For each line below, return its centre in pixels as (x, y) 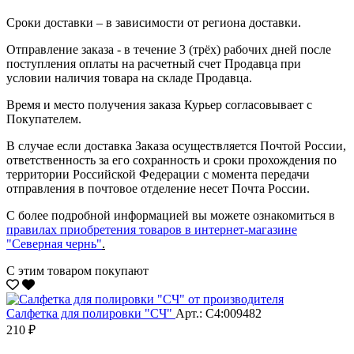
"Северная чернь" (54, 243)
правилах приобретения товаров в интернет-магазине (152, 229)
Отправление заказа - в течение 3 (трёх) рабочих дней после (169, 49)
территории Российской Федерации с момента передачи (158, 174)
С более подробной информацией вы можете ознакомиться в (171, 215)
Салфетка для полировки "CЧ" (91, 313)
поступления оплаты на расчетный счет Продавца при (154, 63)
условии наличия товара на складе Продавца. (129, 77)
